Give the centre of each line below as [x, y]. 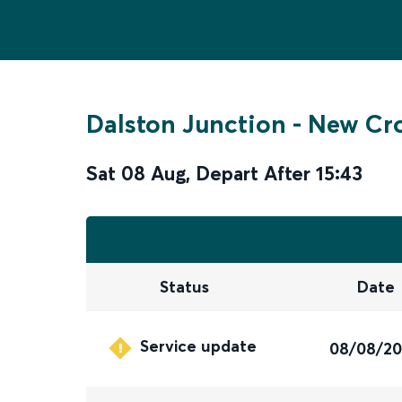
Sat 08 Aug [136, 173]
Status [184, 287]
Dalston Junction [186, 124]
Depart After [253, 173]
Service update [199, 346]
